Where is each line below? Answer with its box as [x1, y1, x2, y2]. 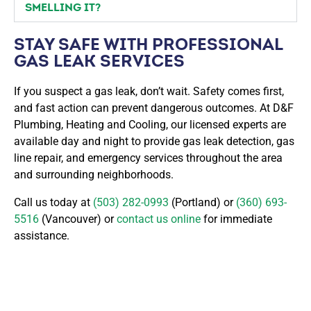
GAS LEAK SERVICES [14, 49, 185, 72]
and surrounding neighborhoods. [14, 167, 174, 181]
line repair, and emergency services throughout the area [14, 151, 283, 165]
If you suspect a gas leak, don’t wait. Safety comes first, [14, 84, 284, 98]
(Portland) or [169, 195, 236, 209]
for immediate [201, 212, 272, 226]
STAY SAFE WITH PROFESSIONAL [14, 33, 283, 55]
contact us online [114, 212, 201, 226]
